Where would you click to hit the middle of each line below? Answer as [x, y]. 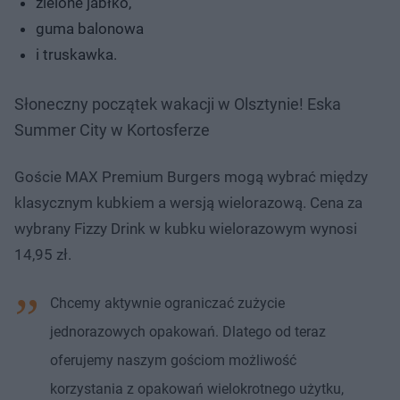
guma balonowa [90, 28]
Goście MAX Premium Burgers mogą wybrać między [191, 176]
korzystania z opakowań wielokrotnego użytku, [197, 388]
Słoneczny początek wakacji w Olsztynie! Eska [178, 104]
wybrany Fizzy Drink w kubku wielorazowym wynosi [186, 228]
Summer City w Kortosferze [112, 129]
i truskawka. [76, 54]
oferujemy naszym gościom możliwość [173, 360]
